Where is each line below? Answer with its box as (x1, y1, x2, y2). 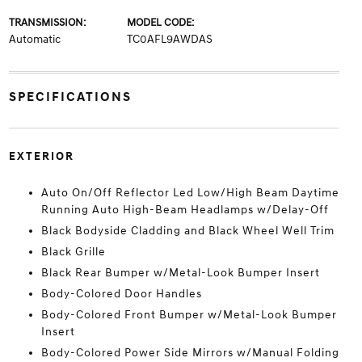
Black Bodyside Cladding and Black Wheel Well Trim (40, 224, 335, 238)
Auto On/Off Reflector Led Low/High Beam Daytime (40, 186, 339, 200)
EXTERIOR (8, 149, 74, 163)
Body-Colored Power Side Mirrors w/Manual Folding (40, 346, 339, 360)
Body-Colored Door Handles (40, 287, 202, 301)
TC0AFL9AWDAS (126, 32, 213, 46)
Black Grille (40, 245, 106, 259)
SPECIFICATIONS (8, 89, 132, 105)
